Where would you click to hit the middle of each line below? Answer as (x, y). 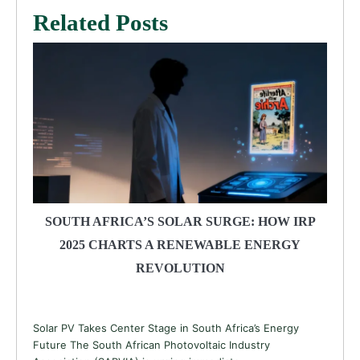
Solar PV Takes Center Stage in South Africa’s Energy (166, 327)
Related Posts (100, 22)
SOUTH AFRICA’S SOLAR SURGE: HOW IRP (180, 221)
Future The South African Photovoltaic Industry (151, 344)
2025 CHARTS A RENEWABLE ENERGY (180, 244)
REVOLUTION (180, 268)
